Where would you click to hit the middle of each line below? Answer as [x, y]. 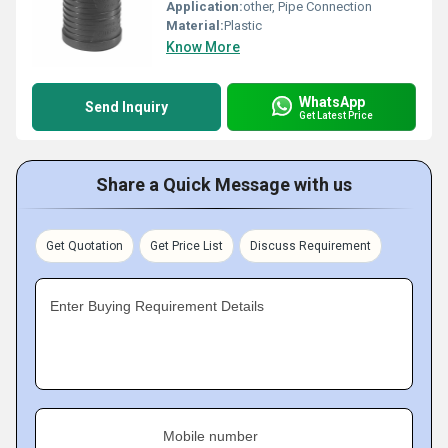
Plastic [243, 25]
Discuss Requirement [310, 246]
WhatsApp [332, 101]
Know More [203, 47]
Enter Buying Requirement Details [157, 306]
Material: [195, 25]
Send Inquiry [126, 107]
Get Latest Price [336, 115]
